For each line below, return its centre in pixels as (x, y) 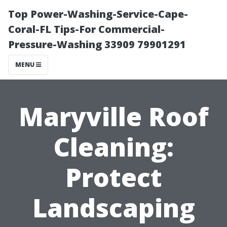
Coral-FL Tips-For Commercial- (86, 29)
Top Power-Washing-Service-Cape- (98, 14)
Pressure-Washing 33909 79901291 (97, 44)
